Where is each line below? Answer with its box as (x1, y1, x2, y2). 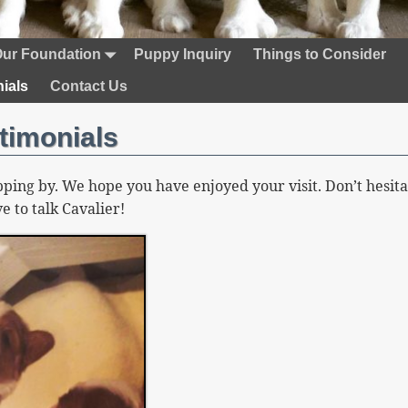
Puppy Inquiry (134, 46, 231, 62)
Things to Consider (253, 46, 386, 62)
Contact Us (50, 78, 127, 95)
